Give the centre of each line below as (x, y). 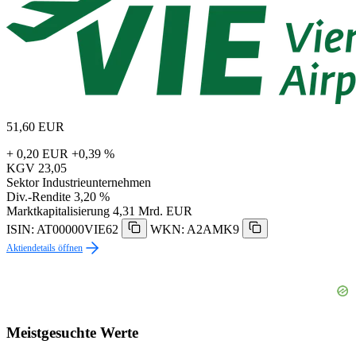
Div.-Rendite (39, 197)
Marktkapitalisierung (58, 211)
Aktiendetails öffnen (44, 248)
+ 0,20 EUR (37, 154)
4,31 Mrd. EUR (153, 211)
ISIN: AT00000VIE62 (62, 230)
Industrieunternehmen (97, 183)
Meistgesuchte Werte (72, 333)
